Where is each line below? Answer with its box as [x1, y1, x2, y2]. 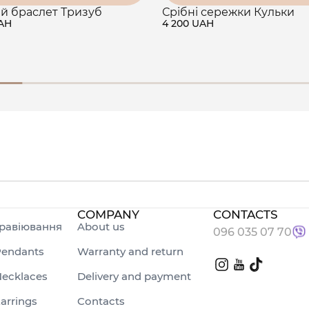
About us [77, 220, 126, 234]
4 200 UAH [162, 17, 214, 30]
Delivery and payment [77, 270, 192, 283]
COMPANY [77, 208, 140, 222]
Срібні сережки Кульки [162, 5, 295, 19]
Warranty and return [77, 245, 184, 259]
